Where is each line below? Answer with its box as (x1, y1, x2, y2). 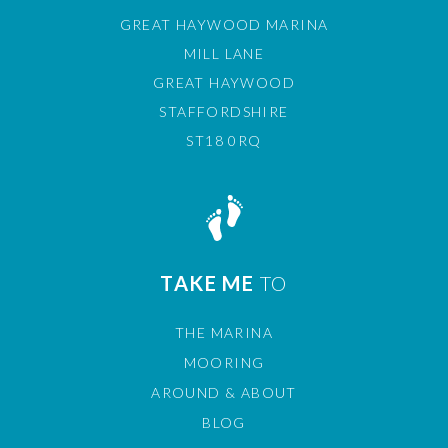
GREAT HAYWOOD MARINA (119, 16, 329, 33)
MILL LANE (183, 45, 265, 62)
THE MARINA (175, 324, 273, 341)
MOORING (183, 354, 265, 371)
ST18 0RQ (186, 132, 262, 149)
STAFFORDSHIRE (159, 103, 289, 120)
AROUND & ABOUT (151, 384, 297, 401)
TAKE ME (160, 271, 260, 295)
